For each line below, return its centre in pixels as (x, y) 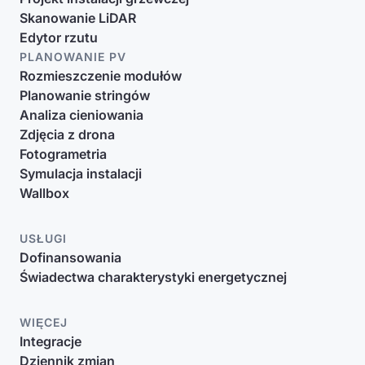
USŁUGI (43, 238)
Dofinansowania (70, 257)
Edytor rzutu (59, 37)
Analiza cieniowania (81, 115)
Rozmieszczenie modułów (101, 76)
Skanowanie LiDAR (78, 18)
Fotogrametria (63, 154)
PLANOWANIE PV (73, 57)
